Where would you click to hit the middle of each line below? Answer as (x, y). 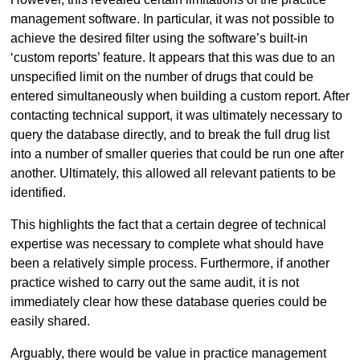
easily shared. (51, 321)
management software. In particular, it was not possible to (172, 18)
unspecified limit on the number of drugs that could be (162, 76)
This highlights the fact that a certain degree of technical (168, 224)
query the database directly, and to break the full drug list (170, 134)
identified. (39, 192)
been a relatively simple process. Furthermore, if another (171, 263)
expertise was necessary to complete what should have (167, 243)
